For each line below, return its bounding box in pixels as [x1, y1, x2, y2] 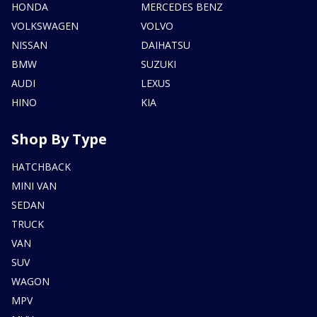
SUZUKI [141, 57, 177, 71]
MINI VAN [11, 179, 57, 193]
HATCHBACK [11, 160, 71, 174]
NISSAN [11, 38, 47, 52]
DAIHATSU [141, 38, 191, 52]
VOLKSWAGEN [11, 19, 79, 33]
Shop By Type [11, 129, 107, 149]
